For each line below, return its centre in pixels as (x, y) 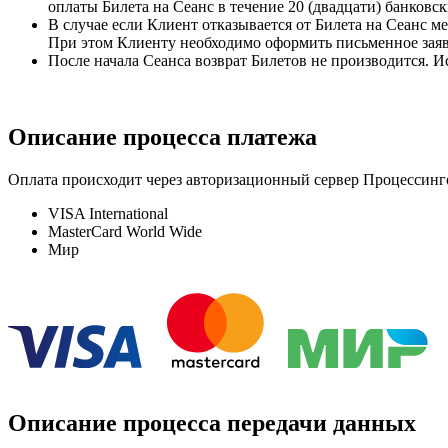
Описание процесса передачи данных (212, 423)
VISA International (108, 213)
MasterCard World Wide (125, 231)
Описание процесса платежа (162, 136)
